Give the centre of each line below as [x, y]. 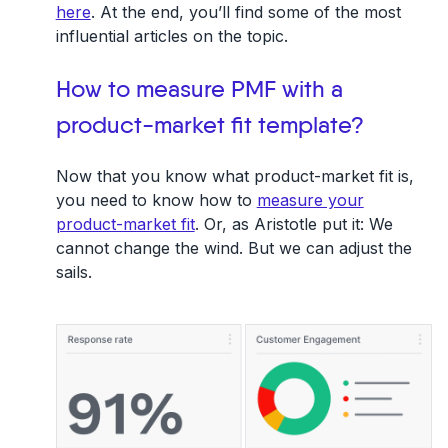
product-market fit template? [209, 125]
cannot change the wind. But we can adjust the [233, 247]
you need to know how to [156, 199]
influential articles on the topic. [171, 35]
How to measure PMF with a [199, 89]
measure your [310, 199]
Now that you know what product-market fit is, [234, 175]
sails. [73, 271]
